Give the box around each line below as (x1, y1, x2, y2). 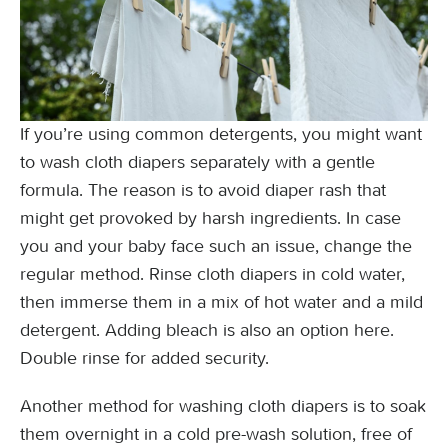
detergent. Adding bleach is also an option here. (20, 319, 394, 341)
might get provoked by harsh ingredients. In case (20, 207, 401, 229)
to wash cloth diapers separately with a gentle (20, 151, 375, 173)
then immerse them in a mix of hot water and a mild (20, 291, 423, 313)
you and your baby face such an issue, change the (20, 235, 412, 257)
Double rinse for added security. (20, 347, 269, 369)
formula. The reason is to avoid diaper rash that (20, 179, 386, 201)
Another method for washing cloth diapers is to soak (20, 395, 426, 417)
